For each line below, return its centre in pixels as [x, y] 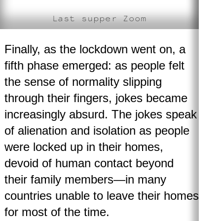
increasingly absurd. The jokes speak [100, 114]
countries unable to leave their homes [101, 196]
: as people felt [146, 66]
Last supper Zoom [99, 18]
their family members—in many [85, 180]
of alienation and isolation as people [97, 131]
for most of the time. [58, 212]
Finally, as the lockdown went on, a [95, 49]
